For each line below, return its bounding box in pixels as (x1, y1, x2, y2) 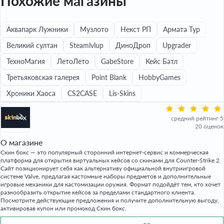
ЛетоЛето (57, 57, 89, 65)
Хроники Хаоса (6, 89, 55, 97)
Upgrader (162, 41, 191, 49)
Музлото (80, 25, 108, 33)
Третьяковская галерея (6, 73, 79, 81)
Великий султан (6, 41, 57, 49)
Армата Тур (163, 25, 200, 33)
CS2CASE (67, 89, 97, 97)
